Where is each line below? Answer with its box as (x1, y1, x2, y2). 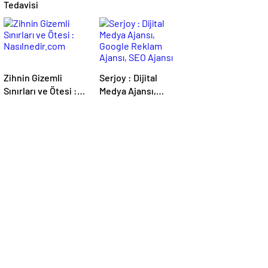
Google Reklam (99, 98, 162, 110)
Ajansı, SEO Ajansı (99, 111, 174, 123)
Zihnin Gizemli (4, 72, 62, 84)
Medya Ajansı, (99, 85, 156, 97)
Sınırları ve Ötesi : (4, 85, 77, 97)
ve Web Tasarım (99, 124, 165, 136)
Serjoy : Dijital (99, 72, 128, 84)
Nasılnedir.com (4, 98, 66, 110)
